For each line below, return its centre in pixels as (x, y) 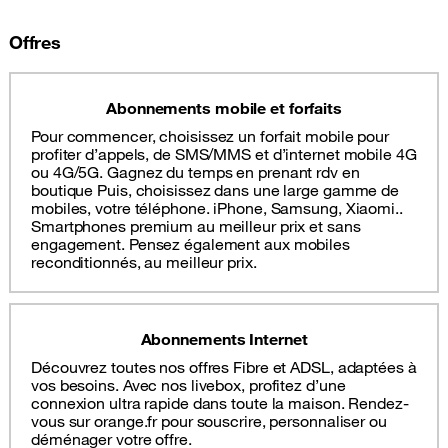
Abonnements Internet (224, 339)
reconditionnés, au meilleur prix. (144, 262)
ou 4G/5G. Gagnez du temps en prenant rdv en (195, 172)
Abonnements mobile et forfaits (224, 108)
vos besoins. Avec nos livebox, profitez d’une (188, 385)
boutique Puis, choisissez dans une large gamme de (215, 190)
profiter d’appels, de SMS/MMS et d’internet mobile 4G (224, 154)
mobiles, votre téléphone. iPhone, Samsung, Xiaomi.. (217, 208)
